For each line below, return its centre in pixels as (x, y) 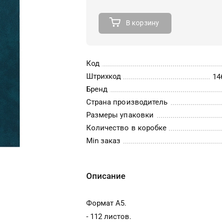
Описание (106, 176)
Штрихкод (104, 76)
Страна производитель (127, 102)
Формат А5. (106, 203)
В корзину (142, 23)
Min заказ (104, 141)
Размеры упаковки (120, 115)
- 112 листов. (109, 217)
